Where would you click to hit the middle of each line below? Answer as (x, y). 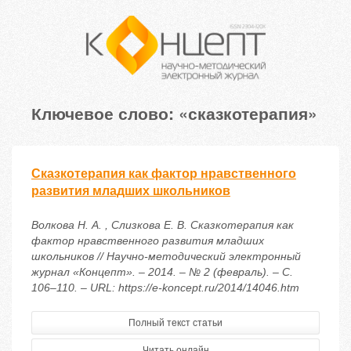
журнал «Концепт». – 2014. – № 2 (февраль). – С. (162, 272)
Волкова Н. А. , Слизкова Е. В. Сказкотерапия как (163, 225)
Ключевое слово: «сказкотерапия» (174, 113)
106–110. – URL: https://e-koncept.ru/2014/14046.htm (165, 288)
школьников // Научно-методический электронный (166, 257)
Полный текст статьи (175, 323)
